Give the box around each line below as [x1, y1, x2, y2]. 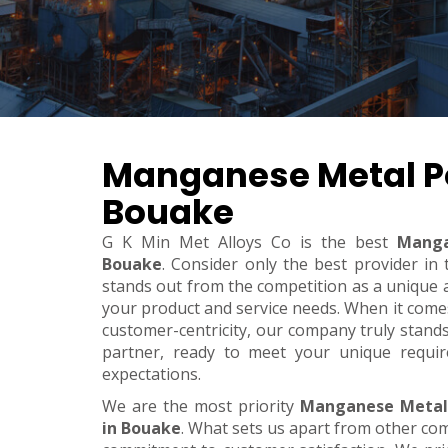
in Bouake [102, 417, 181, 440]
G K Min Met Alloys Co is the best [102, 231, 397, 254]
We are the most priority [102, 395, 300, 418]
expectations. [102, 363, 201, 386]
